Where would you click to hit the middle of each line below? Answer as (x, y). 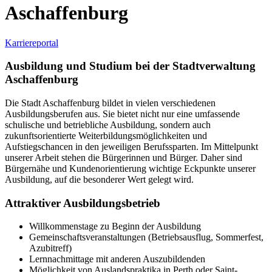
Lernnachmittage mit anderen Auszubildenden (117, 259)
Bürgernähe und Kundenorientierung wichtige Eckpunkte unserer (130, 168)
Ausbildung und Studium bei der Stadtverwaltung (130, 66)
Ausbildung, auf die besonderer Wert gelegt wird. (99, 179)
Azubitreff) (50, 248)
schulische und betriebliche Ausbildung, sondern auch (108, 124)
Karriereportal (32, 42)
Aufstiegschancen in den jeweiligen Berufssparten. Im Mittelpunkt (131, 146)
